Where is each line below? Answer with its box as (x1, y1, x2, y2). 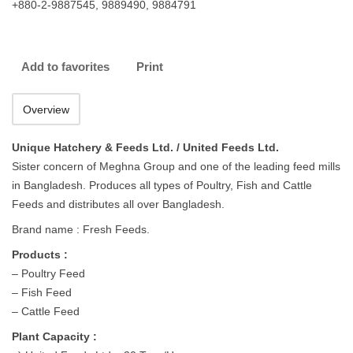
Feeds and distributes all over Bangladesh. (12, 198, 225, 210)
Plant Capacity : (12, 330, 97, 343)
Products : (12, 248, 68, 261)
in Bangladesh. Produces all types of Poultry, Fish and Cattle (12, 179, 312, 191)
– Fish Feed (12, 286, 72, 299)
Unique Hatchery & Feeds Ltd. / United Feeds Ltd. (12, 141, 279, 154)
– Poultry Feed (12, 267, 85, 280)
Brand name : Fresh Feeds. (12, 223, 150, 236)
